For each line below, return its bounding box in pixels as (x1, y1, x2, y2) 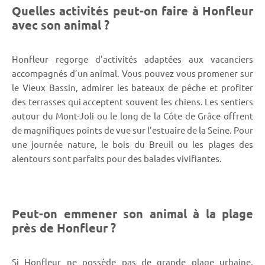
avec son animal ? (12, 17, 109, 33)
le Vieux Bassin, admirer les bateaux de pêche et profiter (12, 81, 253, 93)
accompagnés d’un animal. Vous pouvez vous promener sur (12, 67, 253, 79)
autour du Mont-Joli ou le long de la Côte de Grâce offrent (12, 109, 253, 121)
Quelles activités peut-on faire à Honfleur (12, 2, 253, 18)
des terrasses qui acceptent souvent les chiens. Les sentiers (12, 95, 253, 107)
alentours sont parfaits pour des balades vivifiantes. (12, 152, 222, 164)
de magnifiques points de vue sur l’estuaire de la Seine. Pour (12, 124, 253, 135)
